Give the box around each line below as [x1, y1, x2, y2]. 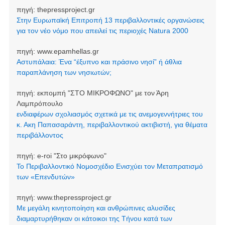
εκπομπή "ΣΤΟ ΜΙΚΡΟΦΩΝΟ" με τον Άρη [37, 88, 169, 97]
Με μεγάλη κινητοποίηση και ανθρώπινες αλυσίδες [16, 203, 175, 212]
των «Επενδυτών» [16, 172, 75, 181]
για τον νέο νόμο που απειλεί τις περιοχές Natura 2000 [16, 26, 188, 35]
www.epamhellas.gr [37, 47, 99, 55]
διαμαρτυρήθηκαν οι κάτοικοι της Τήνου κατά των [16, 214, 172, 222]
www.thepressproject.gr [37, 193, 111, 201]
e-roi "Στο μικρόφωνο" [37, 151, 106, 160]
